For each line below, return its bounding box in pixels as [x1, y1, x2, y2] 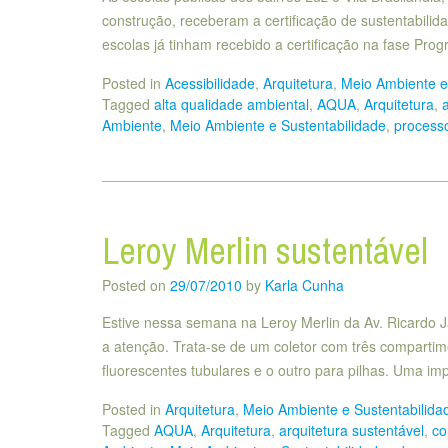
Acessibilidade [165, 72, 255, 93]
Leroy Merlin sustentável [102, 226, 428, 275]
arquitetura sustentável [279, 419, 424, 440]
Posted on [102, 274, 170, 295]
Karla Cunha [265, 274, 344, 295]
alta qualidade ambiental [154, 93, 309, 114]
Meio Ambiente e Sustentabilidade [170, 114, 386, 135]
